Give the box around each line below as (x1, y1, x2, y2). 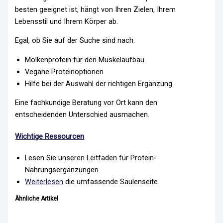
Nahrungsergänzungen (25, 165, 99, 175)
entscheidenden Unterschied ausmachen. (15, 110, 150, 119)
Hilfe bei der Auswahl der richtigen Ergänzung (25, 79, 173, 88)
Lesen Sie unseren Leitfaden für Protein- (25, 153, 157, 163)
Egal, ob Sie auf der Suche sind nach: (15, 36, 135, 45)
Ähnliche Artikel (15, 195, 59, 202)
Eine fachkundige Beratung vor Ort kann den (15, 98, 158, 108)
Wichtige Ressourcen (15, 131, 85, 141)
